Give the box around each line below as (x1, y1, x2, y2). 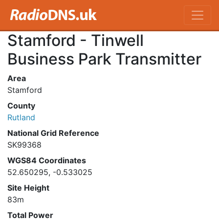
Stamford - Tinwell (7, 31, 144, 50)
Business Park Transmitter (7, 49, 201, 68)
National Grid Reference (7, 128, 99, 138)
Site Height (7, 183, 49, 193)
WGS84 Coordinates (7, 155, 86, 165)
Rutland (7, 112, 35, 122)
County (7, 101, 35, 110)
